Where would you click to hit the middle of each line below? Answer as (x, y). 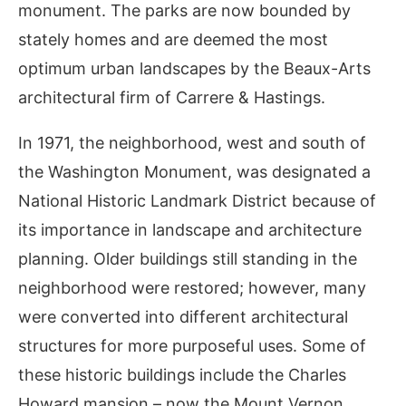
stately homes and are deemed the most (173, 39)
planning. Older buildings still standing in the (188, 259)
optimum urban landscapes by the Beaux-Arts (194, 68)
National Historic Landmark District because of (197, 201)
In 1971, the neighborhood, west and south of (192, 143)
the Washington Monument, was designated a (194, 172)
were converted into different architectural (183, 317)
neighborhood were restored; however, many (192, 288)
